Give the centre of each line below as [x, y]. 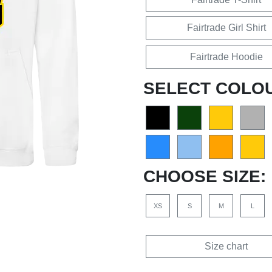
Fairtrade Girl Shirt [226, 27]
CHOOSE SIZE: [205, 176]
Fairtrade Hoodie [226, 56]
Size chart [226, 246]
